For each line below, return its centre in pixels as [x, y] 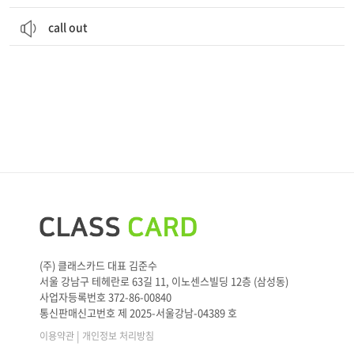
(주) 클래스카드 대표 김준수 [98, 265]
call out [68, 27]
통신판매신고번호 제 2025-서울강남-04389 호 [138, 312]
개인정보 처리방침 [118, 335]
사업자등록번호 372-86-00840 [105, 296]
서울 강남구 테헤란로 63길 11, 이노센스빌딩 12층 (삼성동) [164, 281]
